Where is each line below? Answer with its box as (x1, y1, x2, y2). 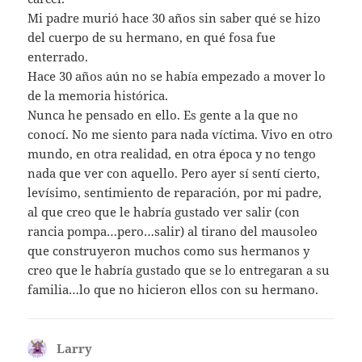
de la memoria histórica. (27, 87, 169, 104)
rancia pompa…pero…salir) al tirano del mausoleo (27, 223, 318, 240)
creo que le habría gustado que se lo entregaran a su (27, 262, 330, 279)
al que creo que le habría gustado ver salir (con (27, 204, 301, 221)
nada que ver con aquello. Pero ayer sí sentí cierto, (27, 165, 321, 182)
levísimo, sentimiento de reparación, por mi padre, (27, 184, 322, 201)
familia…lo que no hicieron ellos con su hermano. (27, 281, 319, 298)
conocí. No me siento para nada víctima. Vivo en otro (27, 126, 334, 143)
